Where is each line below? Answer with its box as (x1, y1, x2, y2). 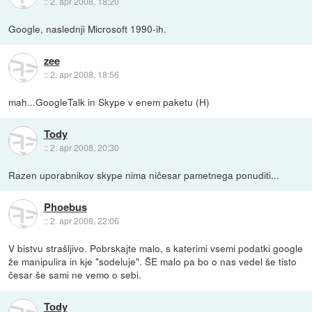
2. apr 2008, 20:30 (49, 141, 119, 153)
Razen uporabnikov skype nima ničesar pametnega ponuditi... (8, 168, 280, 182)
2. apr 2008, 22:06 (49, 214, 119, 226)
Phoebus (43, 198, 87, 214)
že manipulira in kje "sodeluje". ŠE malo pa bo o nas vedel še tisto (8, 254, 297, 269)
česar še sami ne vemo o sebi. (8, 267, 142, 282)
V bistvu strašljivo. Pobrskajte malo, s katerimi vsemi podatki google (8, 241, 304, 256)
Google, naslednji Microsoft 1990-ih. (8, 22, 167, 36)
